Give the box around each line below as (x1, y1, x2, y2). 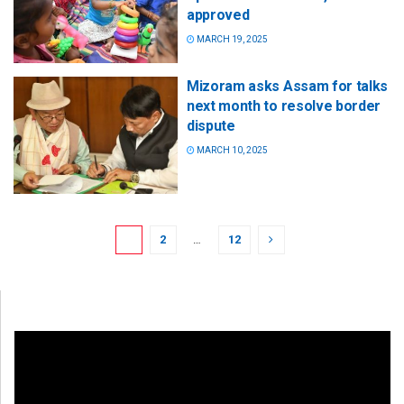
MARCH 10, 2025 (195, 145, 268, 156)
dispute (187, 117, 235, 135)
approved (187, 6, 250, 23)
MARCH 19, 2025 (195, 34, 268, 44)
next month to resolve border (187, 97, 381, 115)
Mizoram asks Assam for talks (187, 78, 389, 96)
